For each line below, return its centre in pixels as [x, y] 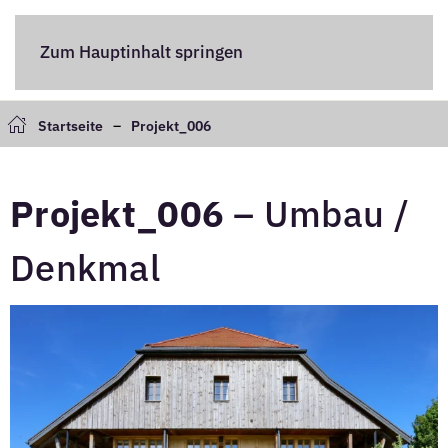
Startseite [70, 126]
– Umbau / [316, 213]
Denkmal [85, 267]
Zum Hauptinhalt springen [141, 52]
